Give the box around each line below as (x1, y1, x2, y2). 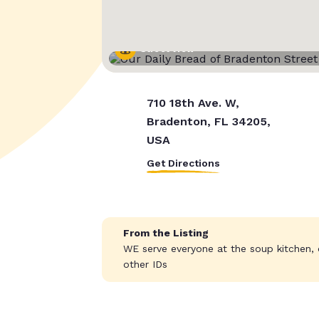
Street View (140, 44, 194, 55)
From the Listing (122, 227, 209, 239)
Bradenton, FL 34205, (146, 115, 271, 129)
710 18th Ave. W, (146, 96, 239, 110)
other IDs (122, 258, 167, 271)
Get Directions (146, 157, 220, 169)
